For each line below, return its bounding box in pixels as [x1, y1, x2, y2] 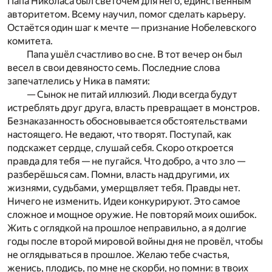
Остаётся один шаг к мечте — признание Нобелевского [7, 21, 256, 33]
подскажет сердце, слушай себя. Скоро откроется [7, 141, 233, 154]
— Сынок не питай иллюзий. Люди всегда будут [27, 88, 237, 100]
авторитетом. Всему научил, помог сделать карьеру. [7, 8, 246, 20]
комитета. [7, 35, 53, 47]
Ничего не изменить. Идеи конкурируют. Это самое [7, 195, 240, 207]
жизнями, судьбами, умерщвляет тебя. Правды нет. [7, 182, 240, 194]
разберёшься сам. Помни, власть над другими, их [7, 168, 229, 180]
